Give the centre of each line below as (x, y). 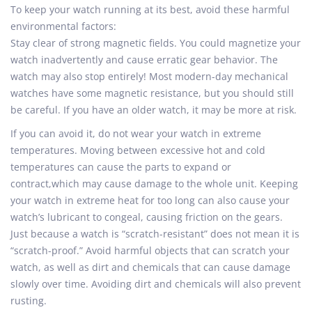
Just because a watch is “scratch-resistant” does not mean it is (155, 234)
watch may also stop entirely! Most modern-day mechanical (149, 76)
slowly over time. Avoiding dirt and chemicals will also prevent (156, 284)
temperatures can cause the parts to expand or (121, 167)
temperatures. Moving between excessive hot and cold (138, 150)
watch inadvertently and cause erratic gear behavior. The (144, 60)
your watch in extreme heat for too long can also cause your (150, 200)
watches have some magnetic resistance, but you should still (152, 93)
